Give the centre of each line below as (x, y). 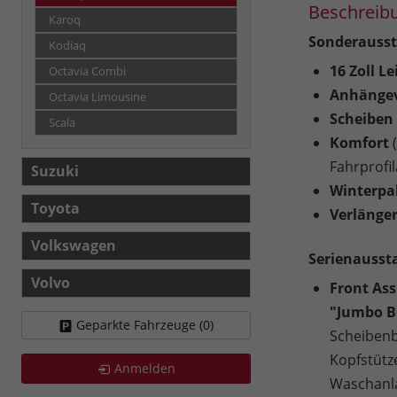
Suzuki (55, 171)
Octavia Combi (87, 72)
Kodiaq (67, 46)
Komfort (359, 143)
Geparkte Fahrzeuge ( (139, 325)
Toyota (55, 209)
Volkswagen (74, 246)
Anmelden (144, 369)
